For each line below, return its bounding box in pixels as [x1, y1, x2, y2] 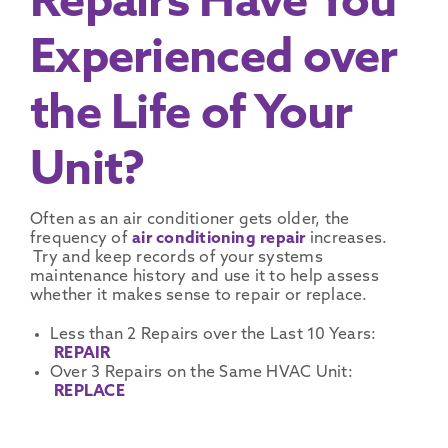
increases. [309, 230, 388, 247]
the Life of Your [29, 92, 353, 140]
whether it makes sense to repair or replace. [29, 287, 368, 304]
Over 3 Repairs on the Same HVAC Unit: [49, 364, 353, 381]
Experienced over [29, 36, 398, 84]
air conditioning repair [132, 230, 306, 247]
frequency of [29, 230, 133, 247]
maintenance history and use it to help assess [29, 268, 379, 285]
